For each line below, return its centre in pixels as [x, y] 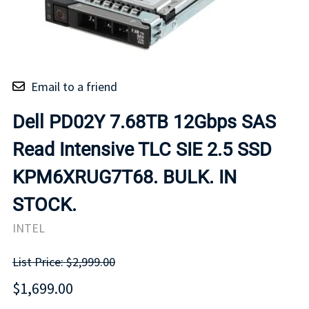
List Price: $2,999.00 [64, 262]
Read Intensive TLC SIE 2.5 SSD [142, 149]
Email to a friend [74, 86]
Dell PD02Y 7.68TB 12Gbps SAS [144, 122]
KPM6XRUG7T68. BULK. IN [124, 177]
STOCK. [44, 205]
